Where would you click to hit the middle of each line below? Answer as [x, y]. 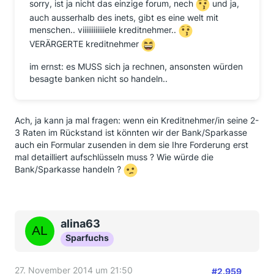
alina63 [80, 224]
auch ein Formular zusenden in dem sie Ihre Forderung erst [131, 145]
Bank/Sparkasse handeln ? [69, 169]
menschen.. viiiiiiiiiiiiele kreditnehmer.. [104, 30]
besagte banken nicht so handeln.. [98, 79]
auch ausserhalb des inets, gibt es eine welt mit [124, 17]
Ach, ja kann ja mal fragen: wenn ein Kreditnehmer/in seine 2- [137, 120]
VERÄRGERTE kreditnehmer [85, 44]
